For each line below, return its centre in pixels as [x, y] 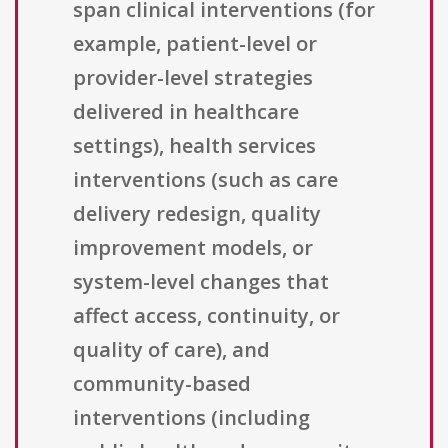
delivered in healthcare [186, 112]
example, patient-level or [195, 44]
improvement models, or [193, 248]
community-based [162, 384]
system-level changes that [201, 282]
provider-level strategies [193, 78]
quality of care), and [171, 350]
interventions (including [191, 418]
